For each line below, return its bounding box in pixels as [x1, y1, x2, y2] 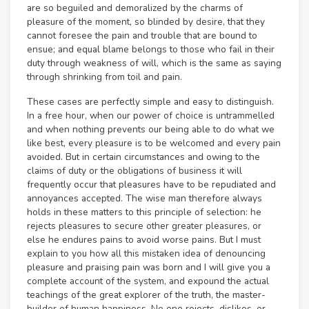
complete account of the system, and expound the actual [27, 275, 269, 288]
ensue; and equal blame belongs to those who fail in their [27, 43, 275, 57]
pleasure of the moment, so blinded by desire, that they [27, 15, 265, 29]
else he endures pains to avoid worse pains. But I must [27, 233, 261, 247]
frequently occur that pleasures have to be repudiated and [27, 178, 276, 192]
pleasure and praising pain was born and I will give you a [27, 261, 270, 275]
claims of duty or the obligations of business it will [27, 164, 242, 178]
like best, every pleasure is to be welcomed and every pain [27, 137, 281, 150]
